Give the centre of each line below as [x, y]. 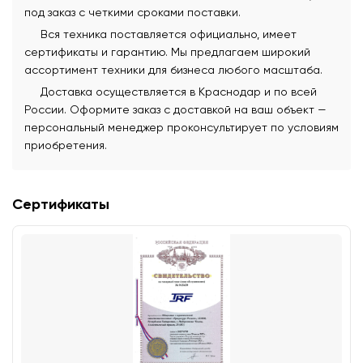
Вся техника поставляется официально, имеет [169, 34]
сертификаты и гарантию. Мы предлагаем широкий [167, 52]
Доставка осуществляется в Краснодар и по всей [179, 92]
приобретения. [66, 145]
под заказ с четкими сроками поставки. [132, 12]
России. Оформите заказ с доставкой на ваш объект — [175, 109]
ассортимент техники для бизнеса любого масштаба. [173, 70]
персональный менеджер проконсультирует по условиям [181, 127]
